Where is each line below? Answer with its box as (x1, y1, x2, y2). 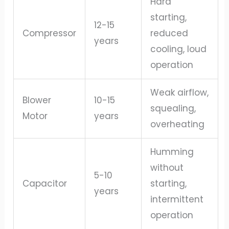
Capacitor (22, 177, 67, 190)
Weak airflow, (150, 86, 209, 99)
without (150, 161, 184, 174)
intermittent (150, 193, 204, 205)
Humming (150, 145, 194, 158)
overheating (150, 118, 205, 130)
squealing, (150, 102, 196, 114)
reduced (150, 27, 189, 39)
